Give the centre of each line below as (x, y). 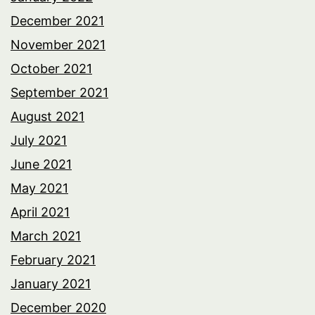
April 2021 (40, 212)
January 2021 (51, 283)
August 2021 (47, 116)
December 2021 (57, 20)
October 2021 (51, 68)
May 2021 (39, 188)
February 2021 (53, 259)
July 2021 (39, 140)
